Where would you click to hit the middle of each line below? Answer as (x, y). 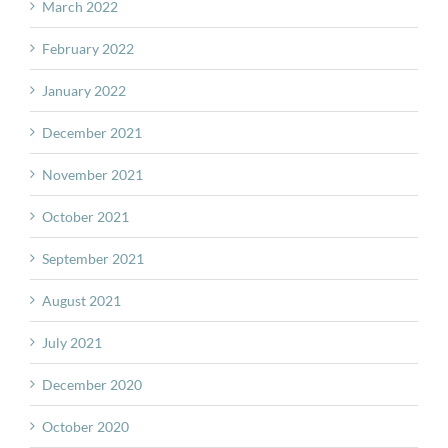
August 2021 (81, 301)
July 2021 (72, 343)
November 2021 (92, 175)
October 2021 (85, 217)
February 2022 (88, 49)
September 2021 (93, 259)
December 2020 (92, 385)
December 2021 (92, 133)
